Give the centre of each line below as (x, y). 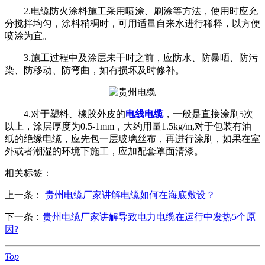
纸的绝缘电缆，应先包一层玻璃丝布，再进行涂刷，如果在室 (132, 138)
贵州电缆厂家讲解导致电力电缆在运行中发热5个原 (149, 216)
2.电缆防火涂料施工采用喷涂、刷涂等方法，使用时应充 (141, 11)
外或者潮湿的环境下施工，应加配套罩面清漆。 (104, 151)
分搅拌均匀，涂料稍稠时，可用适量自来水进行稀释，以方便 (132, 23)
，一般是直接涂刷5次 (208, 114)
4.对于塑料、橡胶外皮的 (75, 114)
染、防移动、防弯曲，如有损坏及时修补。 (95, 70)
